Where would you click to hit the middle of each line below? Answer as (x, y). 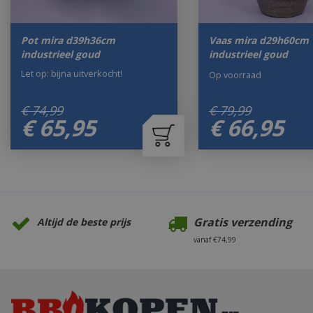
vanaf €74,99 (214, 240)
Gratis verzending (242, 223)
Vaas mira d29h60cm (259, 41)
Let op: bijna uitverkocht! (72, 73)
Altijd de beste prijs (83, 222)
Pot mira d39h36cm (68, 41)
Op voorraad (235, 74)
